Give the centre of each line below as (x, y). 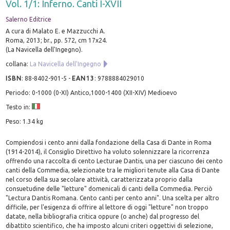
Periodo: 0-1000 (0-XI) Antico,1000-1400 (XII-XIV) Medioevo (92, 92)
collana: (18, 64)
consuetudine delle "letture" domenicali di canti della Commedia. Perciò (109, 188)
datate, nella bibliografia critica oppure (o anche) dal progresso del (103, 216)
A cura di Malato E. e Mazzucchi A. (56, 31)
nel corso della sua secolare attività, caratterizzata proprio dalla (99, 179)
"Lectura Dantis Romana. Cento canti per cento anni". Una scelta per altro (113, 198)
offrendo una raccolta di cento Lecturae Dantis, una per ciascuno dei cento (114, 161)
